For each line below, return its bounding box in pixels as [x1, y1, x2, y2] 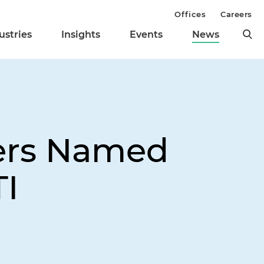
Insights [61, 29, 100, 41]
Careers [220, 9, 252, 19]
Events [130, 29, 163, 41]
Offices [174, 9, 206, 19]
